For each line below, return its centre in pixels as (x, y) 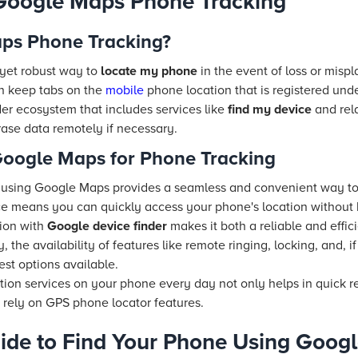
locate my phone (149, 71)
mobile (125, 90)
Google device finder (107, 226)
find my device (270, 109)
